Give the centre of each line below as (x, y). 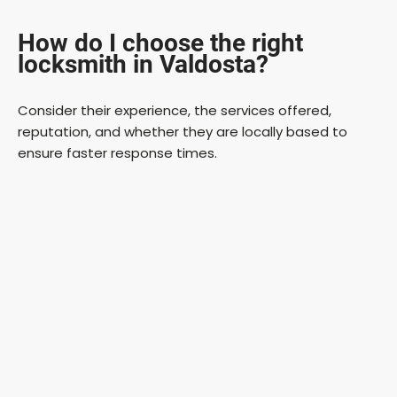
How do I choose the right (160, 43)
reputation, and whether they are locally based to (183, 131)
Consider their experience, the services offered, (175, 110)
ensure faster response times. (117, 152)
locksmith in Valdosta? (143, 64)
